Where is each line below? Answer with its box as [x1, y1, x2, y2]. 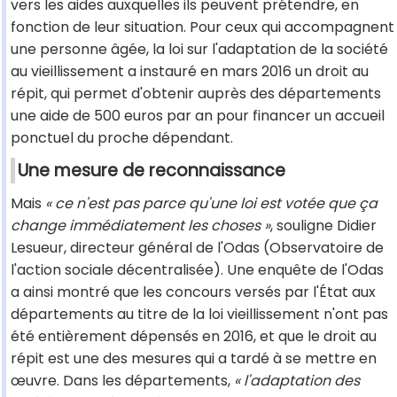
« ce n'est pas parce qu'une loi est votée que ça [45, 193, 378, 214]
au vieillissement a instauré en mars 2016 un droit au [11, 61, 369, 82]
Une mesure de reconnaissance [18, 159, 285, 183]
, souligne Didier [270, 215, 377, 237]
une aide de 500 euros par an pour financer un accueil [11, 105, 385, 127]
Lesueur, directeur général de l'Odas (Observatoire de [11, 237, 384, 259]
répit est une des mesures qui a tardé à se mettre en [11, 348, 377, 370]
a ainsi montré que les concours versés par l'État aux [11, 282, 376, 303]
